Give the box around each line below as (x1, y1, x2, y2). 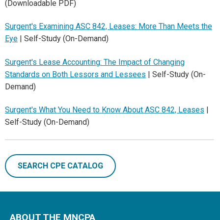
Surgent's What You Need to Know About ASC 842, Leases (5, 105, 204, 115)
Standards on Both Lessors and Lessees (5, 69, 146, 79)
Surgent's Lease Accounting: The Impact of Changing (5, 57, 185, 67)
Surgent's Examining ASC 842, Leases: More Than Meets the (5, 22, 212, 31)
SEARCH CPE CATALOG (18, 161, 103, 170)
